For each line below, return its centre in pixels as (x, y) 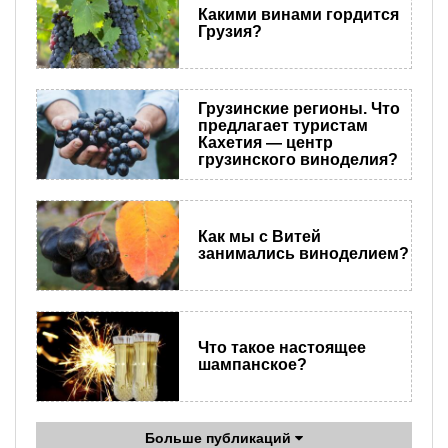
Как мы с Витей (259, 237)
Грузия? (229, 32)
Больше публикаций (220, 437)
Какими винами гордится (298, 15)
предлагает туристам (282, 126)
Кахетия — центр (265, 143)
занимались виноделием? (303, 254)
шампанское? (252, 365)
